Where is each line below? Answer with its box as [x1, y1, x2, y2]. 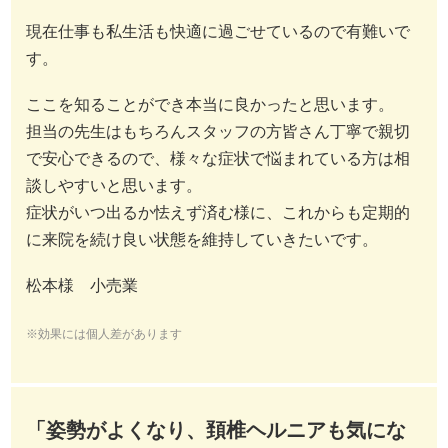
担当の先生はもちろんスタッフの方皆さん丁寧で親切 [26, 123, 410, 141]
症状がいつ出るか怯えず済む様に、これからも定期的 [26, 204, 410, 222]
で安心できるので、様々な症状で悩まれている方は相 [26, 150, 410, 168]
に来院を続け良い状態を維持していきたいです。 [26, 231, 378, 249]
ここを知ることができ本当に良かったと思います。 [26, 96, 394, 114]
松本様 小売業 [26, 277, 138, 295]
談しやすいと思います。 [26, 177, 202, 195]
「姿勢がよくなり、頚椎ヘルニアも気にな [26, 419, 406, 442]
